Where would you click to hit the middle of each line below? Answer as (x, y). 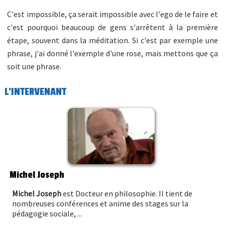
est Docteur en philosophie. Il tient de (127, 193)
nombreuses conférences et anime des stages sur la (100, 203)
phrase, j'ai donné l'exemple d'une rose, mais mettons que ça (113, 53)
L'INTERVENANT (36, 91)
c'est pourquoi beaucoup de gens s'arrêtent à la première (113, 27)
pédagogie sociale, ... (47, 213)
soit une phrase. (34, 66)
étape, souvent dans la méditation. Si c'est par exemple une (113, 40)
